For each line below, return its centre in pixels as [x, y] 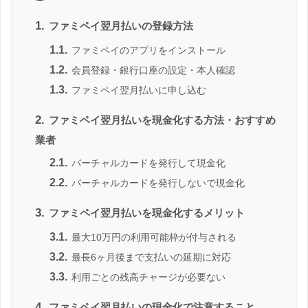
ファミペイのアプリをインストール [147, 50]
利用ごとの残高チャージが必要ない [147, 277]
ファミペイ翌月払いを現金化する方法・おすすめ [161, 120]
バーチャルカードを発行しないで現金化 [157, 183]
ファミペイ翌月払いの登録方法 [120, 25]
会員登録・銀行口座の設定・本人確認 [152, 70]
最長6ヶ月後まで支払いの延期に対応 [150, 257]
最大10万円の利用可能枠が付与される [153, 237]
